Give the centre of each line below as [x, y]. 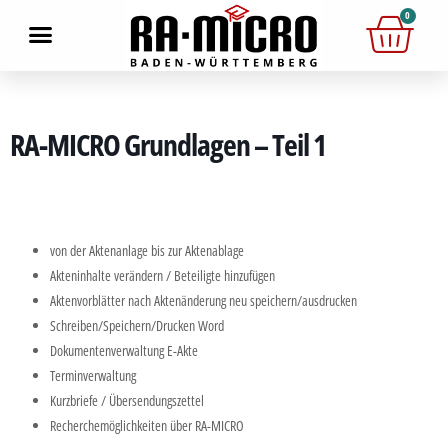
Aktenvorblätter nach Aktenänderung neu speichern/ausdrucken [203, 300]
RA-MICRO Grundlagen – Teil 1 [168, 144]
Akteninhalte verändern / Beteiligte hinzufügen [162, 275]
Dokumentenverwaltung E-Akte [124, 350]
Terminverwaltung [93, 375]
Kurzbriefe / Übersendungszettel [127, 400]
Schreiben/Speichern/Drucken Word [137, 325]
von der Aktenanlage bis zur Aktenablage [147, 250]
